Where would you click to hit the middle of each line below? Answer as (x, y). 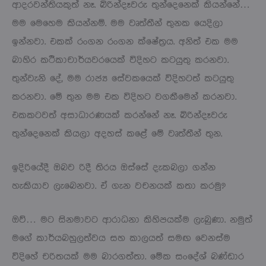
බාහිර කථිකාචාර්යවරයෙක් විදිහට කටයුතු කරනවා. (120, 60)
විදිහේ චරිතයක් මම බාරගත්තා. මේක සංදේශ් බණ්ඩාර (128, 256)
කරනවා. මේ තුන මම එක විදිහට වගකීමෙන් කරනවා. (124, 97)
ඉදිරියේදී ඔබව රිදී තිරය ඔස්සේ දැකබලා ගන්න (114, 167)
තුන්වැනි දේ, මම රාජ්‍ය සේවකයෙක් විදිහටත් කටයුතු (123, 78)
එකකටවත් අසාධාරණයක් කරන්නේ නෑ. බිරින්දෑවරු (120, 115)
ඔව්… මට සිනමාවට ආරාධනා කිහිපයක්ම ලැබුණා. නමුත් (132, 220)
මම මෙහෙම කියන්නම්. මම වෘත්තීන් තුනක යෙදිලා (118, 23)
